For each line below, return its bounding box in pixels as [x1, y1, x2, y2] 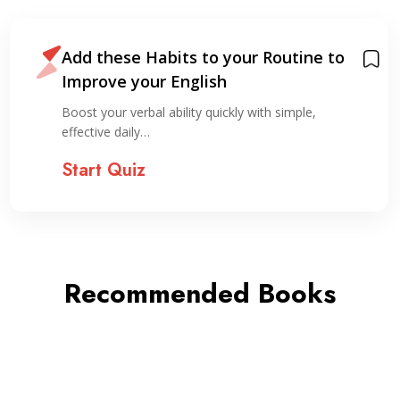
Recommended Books [64, 274, 336, 312]
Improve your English [61, 71, 227, 92]
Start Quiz [61, 157, 146, 183]
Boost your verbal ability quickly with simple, [61, 104, 316, 121]
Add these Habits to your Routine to [61, 46, 345, 68]
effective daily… [61, 123, 150, 140]
